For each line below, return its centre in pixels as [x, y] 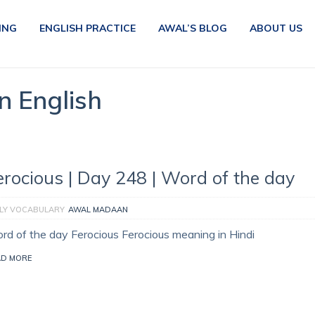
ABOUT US [276, 28]
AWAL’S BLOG [192, 28]
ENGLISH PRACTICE [87, 28]
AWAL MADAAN [98, 210]
